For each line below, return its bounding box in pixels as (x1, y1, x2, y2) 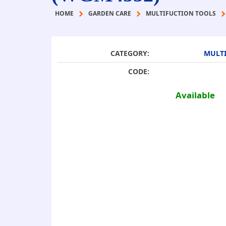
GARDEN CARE (88, 9, 131, 18)
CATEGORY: (110, 48, 149, 58)
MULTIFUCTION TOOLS (146, 9, 216, 18)
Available (176, 89, 215, 101)
